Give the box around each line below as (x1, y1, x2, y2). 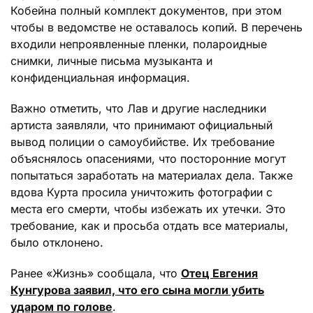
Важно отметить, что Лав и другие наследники (10, 101, 266, 115)
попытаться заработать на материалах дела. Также (10, 168, 293, 182)
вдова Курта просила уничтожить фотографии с (10, 184, 272, 199)
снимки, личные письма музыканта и (10, 53, 212, 68)
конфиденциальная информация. (10, 70, 190, 85)
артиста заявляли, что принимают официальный (10, 117, 272, 132)
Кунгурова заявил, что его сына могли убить (10, 282, 264, 297)
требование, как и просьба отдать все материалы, (10, 218, 289, 233)
